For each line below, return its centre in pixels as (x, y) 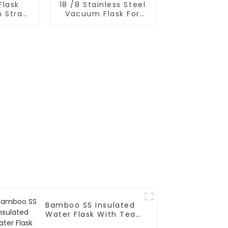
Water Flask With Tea (91, 215)
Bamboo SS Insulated (90, 205)
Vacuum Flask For (103, 13)
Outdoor (103, 23)
